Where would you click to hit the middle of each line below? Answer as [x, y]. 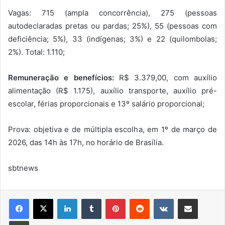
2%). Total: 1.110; [36, 52]
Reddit [159, 199]
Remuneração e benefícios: [61, 78]
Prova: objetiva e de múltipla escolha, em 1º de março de [113, 130]
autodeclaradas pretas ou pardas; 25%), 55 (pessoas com [113, 26]
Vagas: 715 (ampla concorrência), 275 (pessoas [113, 13]
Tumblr [111, 199]
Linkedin [90, 199]
